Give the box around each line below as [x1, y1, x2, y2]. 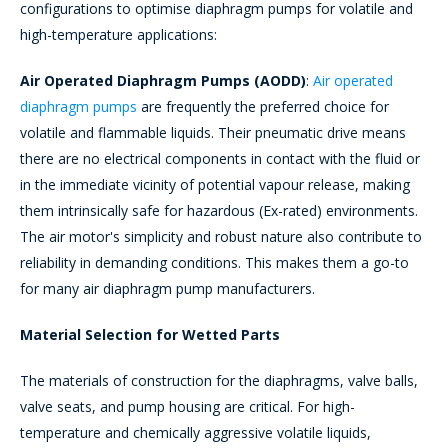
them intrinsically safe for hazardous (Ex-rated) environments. [20, 201, 418, 221]
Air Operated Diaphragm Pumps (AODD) [20, 71, 306, 91]
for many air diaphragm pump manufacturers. [20, 279, 315, 299]
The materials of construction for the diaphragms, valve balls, [20, 371, 418, 391]
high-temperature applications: [20, 25, 217, 45]
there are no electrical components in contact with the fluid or [20, 149, 420, 169]
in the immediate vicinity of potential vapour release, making [20, 175, 410, 195]
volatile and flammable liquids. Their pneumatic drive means [20, 123, 406, 143]
